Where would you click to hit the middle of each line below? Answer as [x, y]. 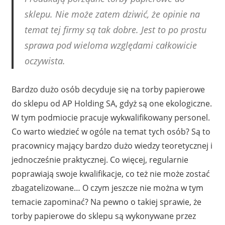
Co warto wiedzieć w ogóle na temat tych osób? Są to [111, 132]
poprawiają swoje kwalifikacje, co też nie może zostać [110, 174]
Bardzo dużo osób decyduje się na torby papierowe [108, 89]
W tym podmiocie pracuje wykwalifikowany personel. [110, 118]
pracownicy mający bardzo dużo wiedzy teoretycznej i [112, 146]
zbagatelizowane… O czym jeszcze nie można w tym [107, 188]
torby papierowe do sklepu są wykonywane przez [103, 216]
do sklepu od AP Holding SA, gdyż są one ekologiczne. [111, 103]
